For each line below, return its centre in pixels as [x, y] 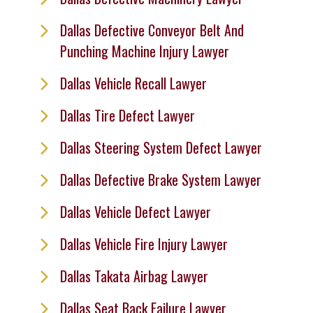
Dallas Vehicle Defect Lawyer [136, 212]
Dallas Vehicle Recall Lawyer [133, 83]
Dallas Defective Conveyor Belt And [152, 30]
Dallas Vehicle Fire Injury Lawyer [144, 244]
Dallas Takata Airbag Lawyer [134, 276]
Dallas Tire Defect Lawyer [128, 115]
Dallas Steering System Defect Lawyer [161, 147]
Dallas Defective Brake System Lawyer [161, 180]
